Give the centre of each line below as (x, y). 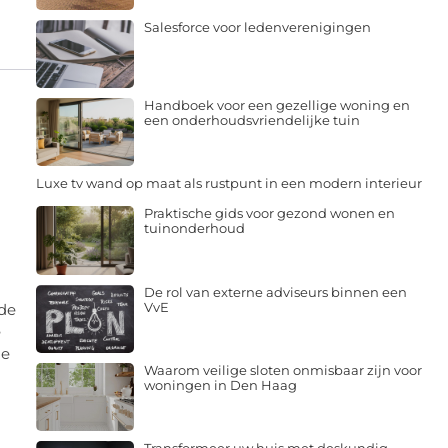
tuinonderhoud (194, 228)
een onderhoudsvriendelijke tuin (251, 120)
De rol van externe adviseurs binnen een (275, 291)
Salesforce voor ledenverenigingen (257, 26)
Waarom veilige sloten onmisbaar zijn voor (282, 369)
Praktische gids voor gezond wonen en (269, 213)
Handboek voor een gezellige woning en (276, 105)
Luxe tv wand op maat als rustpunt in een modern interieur (229, 183)
